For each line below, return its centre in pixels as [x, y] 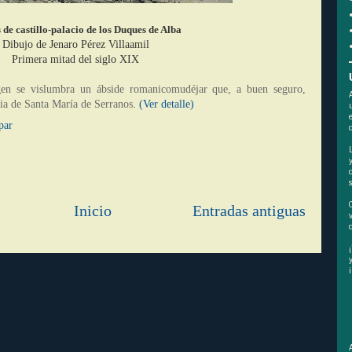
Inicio [92, 211]
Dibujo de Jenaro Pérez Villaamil [75, 44]
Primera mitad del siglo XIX [75, 59]
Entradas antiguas [249, 211]
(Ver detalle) [167, 104]
